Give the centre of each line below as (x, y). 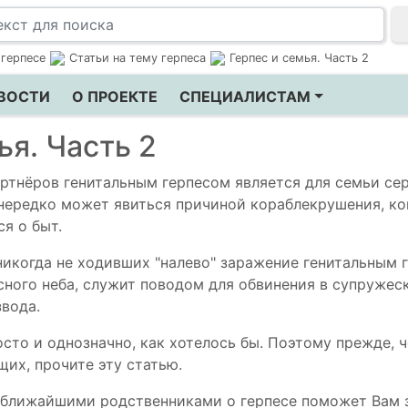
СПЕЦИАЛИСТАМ (245, 97)
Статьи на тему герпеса (138, 58)
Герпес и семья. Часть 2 (299, 58)
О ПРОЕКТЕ (115, 97)
